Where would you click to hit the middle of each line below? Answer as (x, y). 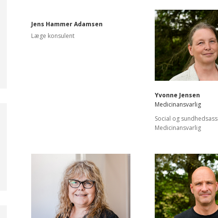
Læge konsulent (53, 36)
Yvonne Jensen (177, 95)
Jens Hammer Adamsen (67, 24)
